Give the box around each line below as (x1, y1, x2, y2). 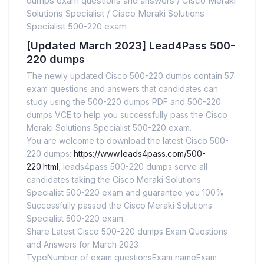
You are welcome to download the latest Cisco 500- (27, 136, 229, 146)
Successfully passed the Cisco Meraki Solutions (27, 200, 212, 210)
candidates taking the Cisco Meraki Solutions (27, 174, 201, 184)
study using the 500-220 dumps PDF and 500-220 (27, 97, 221, 107)
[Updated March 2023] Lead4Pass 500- (27, 39, 235, 52)
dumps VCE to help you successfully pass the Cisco (27, 110, 227, 120)
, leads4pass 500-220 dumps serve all (58, 161, 207, 171)
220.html (27, 161, 58, 171)
